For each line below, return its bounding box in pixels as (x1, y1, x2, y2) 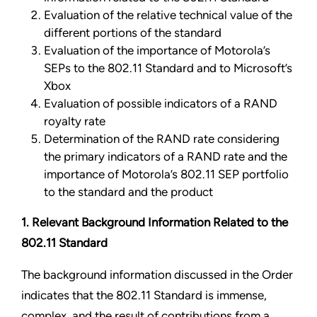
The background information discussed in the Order (21, 267, 293, 282)
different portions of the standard (44, 25, 221, 40)
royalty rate (44, 114, 105, 129)
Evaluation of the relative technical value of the (44, 8, 292, 23)
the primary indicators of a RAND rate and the (44, 149, 287, 164)
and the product (128, 185, 213, 200)
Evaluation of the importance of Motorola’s (44, 43, 270, 58)
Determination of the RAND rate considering (44, 132, 279, 146)
